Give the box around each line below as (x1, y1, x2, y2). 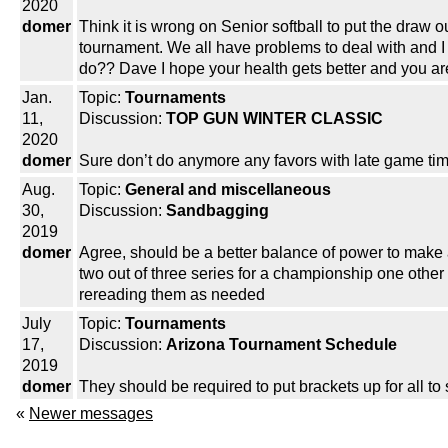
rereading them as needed (79, 286, 265, 304)
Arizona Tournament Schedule (166, 336, 397, 354)
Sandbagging (166, 202, 269, 220)
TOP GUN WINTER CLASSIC (166, 110, 383, 128)
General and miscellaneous (125, 181, 331, 199)
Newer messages (29, 405, 153, 423)
